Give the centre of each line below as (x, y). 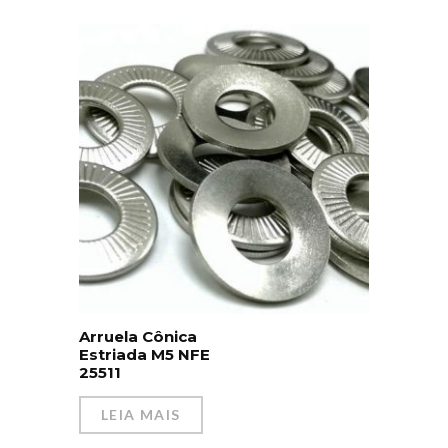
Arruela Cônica (138, 337)
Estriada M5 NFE (144, 355)
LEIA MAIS (141, 415)
